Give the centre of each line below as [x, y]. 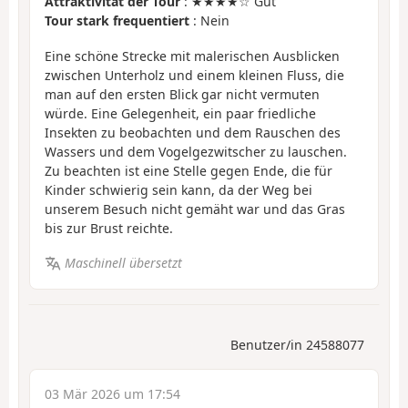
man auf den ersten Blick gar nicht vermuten [182, 94]
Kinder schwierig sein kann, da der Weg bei [178, 189]
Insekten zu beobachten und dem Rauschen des [193, 132]
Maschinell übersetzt [123, 263]
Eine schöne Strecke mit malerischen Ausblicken [192, 56]
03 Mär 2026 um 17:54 [112, 393]
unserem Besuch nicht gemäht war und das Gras [195, 209]
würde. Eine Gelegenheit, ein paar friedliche [180, 113]
